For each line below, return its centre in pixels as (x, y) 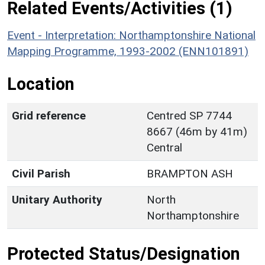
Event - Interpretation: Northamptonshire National (131, 35)
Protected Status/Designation (124, 253)
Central (164, 147)
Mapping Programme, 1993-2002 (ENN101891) (128, 51)
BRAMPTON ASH (190, 173)
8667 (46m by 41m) (197, 131)
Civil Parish (41, 173)
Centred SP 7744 (189, 115)
